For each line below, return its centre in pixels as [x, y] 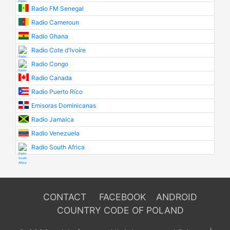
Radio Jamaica [53, 119]
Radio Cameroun [55, 22]
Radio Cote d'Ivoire [59, 50]
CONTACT [65, 197]
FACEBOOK [122, 197]
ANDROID [177, 197]
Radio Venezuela [55, 133]
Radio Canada [52, 78]
